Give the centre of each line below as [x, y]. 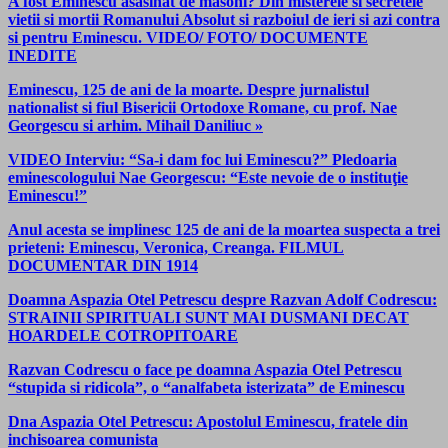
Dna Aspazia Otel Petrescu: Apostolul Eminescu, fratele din [208, 421]
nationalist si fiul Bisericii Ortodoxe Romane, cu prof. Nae [202, 107]
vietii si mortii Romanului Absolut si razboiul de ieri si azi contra [224, 19]
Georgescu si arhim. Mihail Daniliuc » [135, 125]
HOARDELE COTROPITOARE [123, 335]
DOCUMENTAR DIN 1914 [103, 265]
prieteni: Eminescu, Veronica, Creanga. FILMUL [176, 247]
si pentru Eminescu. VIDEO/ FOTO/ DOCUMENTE [188, 37]
